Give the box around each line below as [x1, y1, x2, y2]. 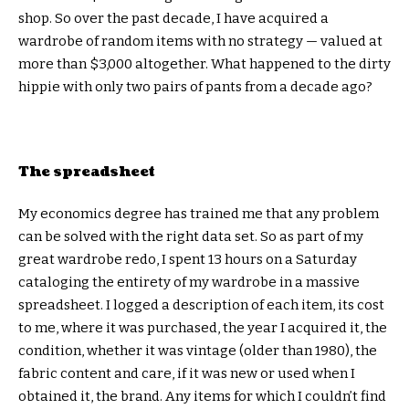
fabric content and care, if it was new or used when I [18, 364, 355, 382]
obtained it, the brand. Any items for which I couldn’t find [18, 387, 386, 404]
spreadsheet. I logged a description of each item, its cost [18, 296, 384, 313]
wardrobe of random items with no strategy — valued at [18, 33, 383, 49]
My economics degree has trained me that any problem [18, 204, 379, 222]
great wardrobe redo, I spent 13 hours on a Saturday [18, 250, 357, 267]
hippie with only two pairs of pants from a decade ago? [18, 79, 372, 95]
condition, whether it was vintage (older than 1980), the [18, 341, 377, 359]
